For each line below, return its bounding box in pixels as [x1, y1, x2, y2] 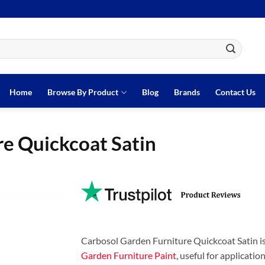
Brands [173, 87, 200, 97]
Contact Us [215, 87, 256, 97]
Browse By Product [47, 87, 119, 97]
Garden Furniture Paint [81, 250, 177, 261]
